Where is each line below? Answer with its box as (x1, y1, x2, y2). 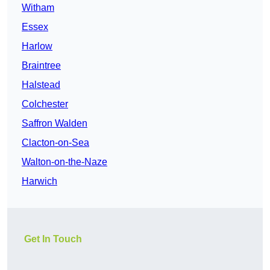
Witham (22, 2, 54, 13)
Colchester (22, 99, 68, 110)
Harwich (22, 176, 57, 187)
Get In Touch (24, 234, 82, 245)
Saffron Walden (22, 118, 87, 129)
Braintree (22, 60, 61, 71)
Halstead (22, 80, 60, 90)
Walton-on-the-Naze (22, 157, 107, 168)
